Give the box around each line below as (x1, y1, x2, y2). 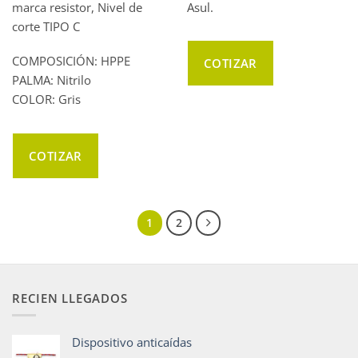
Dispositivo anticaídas (72, 333, 192, 350)
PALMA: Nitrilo (11, 72, 91, 89)
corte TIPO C (11, 18, 80, 34)
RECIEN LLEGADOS (12, 289, 128, 306)
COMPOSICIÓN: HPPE (11, 53, 130, 70)
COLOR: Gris (11, 91, 81, 108)
